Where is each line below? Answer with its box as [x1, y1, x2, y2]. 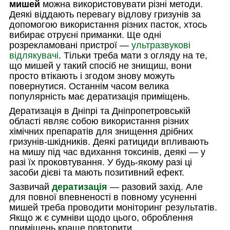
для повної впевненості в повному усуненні [9, 191, 197, 202]
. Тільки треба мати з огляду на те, [59, 50, 207, 61]
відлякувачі [9, 50, 59, 61]
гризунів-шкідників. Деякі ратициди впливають [9, 136, 208, 147]
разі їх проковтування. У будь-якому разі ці [9, 157, 192, 167]
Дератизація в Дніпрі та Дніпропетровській [9, 105, 190, 116]
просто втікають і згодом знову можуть [9, 70, 175, 81]
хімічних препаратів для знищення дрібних [9, 126, 193, 137]
